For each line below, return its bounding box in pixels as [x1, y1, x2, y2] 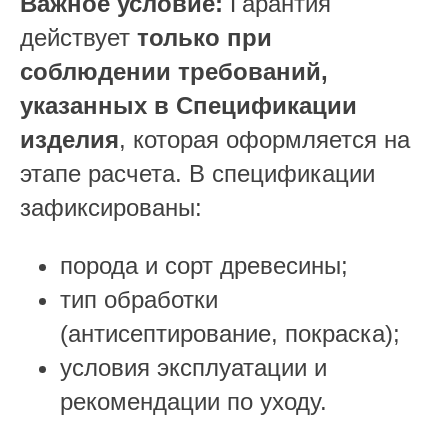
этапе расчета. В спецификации [20, 160, 375, 187]
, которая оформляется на [119, 126, 410, 153]
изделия [20, 126, 119, 153]
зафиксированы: [20, 194, 202, 221]
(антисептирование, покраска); [60, 320, 400, 347]
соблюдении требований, [20, 58, 328, 85]
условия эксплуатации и [60, 354, 327, 381]
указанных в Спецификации [20, 92, 357, 119]
